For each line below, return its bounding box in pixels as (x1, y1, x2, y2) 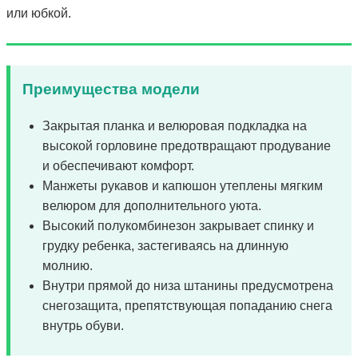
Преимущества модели (22, 80, 200, 97)
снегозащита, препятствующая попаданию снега (42, 298, 332, 312)
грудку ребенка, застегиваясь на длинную (42, 238, 288, 253)
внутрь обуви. (42, 318, 124, 332)
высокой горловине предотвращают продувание (42, 138, 331, 153)
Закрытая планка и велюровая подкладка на (42, 118, 307, 133)
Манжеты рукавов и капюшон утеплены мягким (42, 178, 323, 193)
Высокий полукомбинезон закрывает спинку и (42, 218, 314, 233)
